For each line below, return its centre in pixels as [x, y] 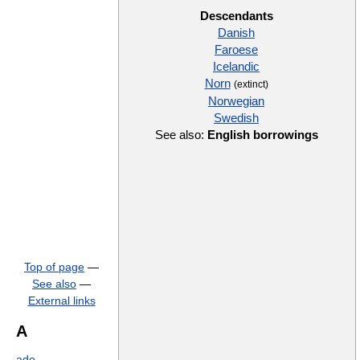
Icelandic [236, 67]
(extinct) [251, 84]
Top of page [54, 267]
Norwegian [236, 101]
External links [61, 301]
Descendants [236, 16]
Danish [236, 33]
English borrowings [262, 135]
